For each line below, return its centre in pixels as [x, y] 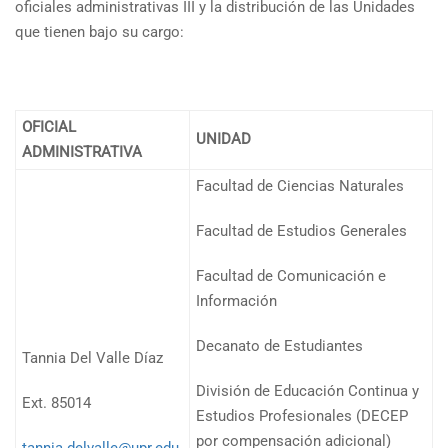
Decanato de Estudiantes [279, 346]
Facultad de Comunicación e [291, 276]
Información [236, 301]
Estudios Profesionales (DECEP [302, 416]
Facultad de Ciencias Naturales [300, 186]
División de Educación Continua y [307, 391]
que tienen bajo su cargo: [99, 32]
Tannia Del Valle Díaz [92, 358]
